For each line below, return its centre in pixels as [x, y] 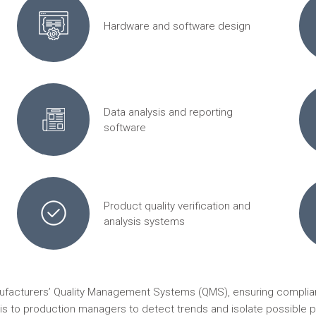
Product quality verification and [177, 206]
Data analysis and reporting [168, 112]
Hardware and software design [177, 26]
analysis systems [144, 221]
